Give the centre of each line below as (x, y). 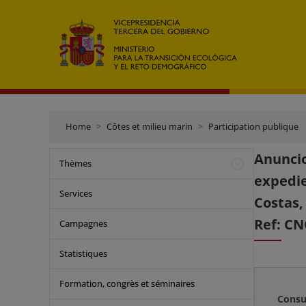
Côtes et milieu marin (150, 126)
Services (76, 193)
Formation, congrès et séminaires (127, 283)
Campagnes (83, 223)
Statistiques (83, 253)
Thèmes (75, 163)
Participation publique (253, 126)
